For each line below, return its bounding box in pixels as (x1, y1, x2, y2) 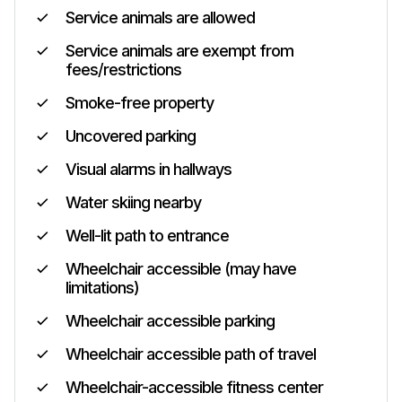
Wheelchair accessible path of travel (66, 345, 316, 363)
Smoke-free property (66, 93, 214, 112)
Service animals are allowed (66, 8, 255, 27)
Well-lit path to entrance (66, 226, 229, 245)
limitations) (66, 278, 139, 297)
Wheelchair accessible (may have (66, 259, 296, 278)
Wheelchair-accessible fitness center (66, 378, 323, 397)
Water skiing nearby (66, 193, 201, 212)
